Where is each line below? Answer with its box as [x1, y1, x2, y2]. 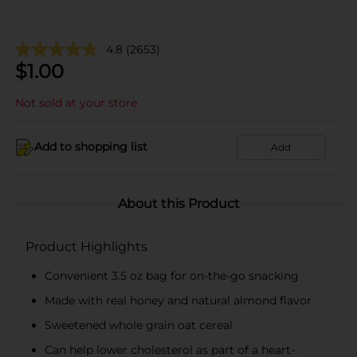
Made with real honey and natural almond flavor [45, 292, 312, 308]
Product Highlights [25, 238, 147, 254]
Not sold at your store [15, 95, 137, 110]
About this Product [117, 195, 240, 211]
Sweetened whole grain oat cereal [45, 317, 233, 332]
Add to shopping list [34, 139, 147, 154]
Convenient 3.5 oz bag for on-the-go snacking [45, 268, 299, 283]
